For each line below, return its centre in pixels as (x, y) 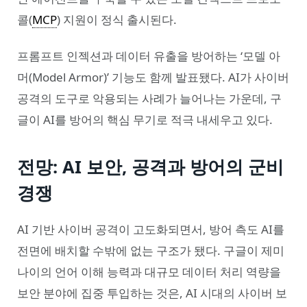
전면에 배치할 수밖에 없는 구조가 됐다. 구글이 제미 (151, 251)
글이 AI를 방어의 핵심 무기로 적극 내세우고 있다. (145, 119)
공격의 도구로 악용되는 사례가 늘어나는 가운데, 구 (149, 98)
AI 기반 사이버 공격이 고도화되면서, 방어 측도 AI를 (151, 230)
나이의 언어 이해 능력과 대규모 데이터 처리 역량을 (149, 272)
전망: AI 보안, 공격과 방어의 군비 (150, 167)
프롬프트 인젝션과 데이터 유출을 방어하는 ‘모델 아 (149, 56)
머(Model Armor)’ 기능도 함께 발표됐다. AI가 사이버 (153, 77)
